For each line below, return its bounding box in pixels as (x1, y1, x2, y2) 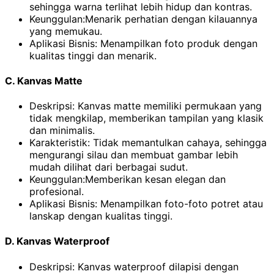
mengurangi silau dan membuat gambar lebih (29, 149, 238, 161)
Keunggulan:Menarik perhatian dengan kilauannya (29, 12, 257, 25)
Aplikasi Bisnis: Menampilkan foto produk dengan (29, 37, 257, 50)
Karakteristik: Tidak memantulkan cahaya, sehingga (29, 136, 267, 149)
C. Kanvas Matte (5, 74, 83, 87)
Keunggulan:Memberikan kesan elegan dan (29, 173, 226, 186)
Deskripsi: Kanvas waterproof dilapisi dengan (29, 260, 239, 273)
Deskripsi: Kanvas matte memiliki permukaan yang (29, 100, 262, 113)
